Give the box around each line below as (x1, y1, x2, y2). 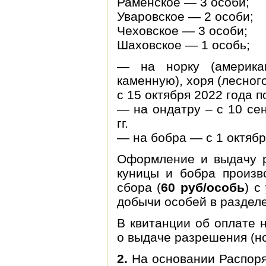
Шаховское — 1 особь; (116, 38, 250, 52)
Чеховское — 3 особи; (116, 24, 248, 37)
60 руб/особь (161, 180, 245, 194)
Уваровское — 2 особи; (116, 9, 254, 23)
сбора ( (116, 180, 161, 194)
